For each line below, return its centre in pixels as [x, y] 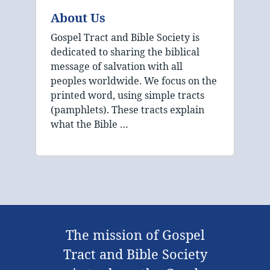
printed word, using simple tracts [127, 96]
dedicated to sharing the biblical [125, 52]
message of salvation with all [117, 67]
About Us [78, 18]
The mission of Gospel [135, 235]
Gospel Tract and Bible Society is [125, 38]
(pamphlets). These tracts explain [127, 110]
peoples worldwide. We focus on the [134, 81]
